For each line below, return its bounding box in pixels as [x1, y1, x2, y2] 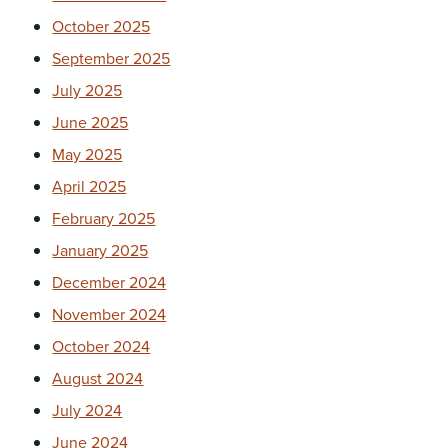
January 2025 [52, 238, 149, 262]
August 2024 [52, 366, 144, 390]
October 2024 [52, 334, 151, 358]
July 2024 [52, 398, 123, 422]
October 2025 [52, 14, 151, 38]
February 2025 [52, 206, 156, 230]
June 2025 [52, 110, 129, 134]
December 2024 [52, 270, 167, 294]
